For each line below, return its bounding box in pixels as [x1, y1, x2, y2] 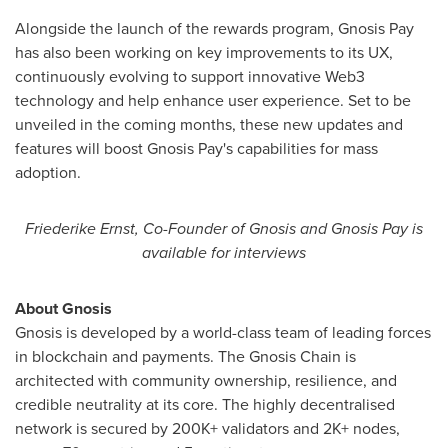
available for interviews [142, 241, 306, 264]
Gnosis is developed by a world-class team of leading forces [15, 321, 431, 344]
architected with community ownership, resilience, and [15, 369, 397, 392]
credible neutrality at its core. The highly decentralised [15, 393, 395, 416]
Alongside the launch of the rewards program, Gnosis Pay [15, 17, 414, 40]
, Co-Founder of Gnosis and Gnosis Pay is [135, 217, 423, 240]
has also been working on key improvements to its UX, [15, 41, 393, 64]
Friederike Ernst [25, 217, 135, 240]
